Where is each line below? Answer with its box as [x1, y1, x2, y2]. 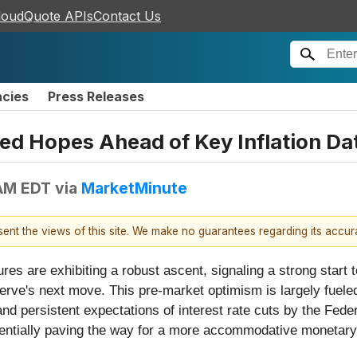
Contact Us [93, 8, 161, 24]
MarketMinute [81, 178, 187, 198]
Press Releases [48, 88, 144, 104]
